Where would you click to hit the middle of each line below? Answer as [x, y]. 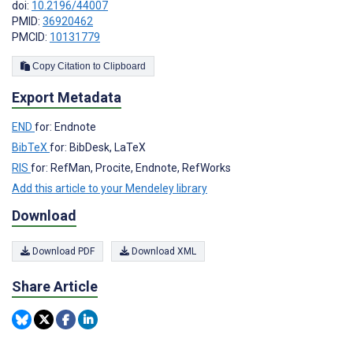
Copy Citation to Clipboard [124, 67]
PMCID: [31, 37]
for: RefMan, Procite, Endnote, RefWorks [131, 168]
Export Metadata [67, 98]
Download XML [163, 251]
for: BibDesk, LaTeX [98, 148]
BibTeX [31, 148]
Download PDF [62, 251]
